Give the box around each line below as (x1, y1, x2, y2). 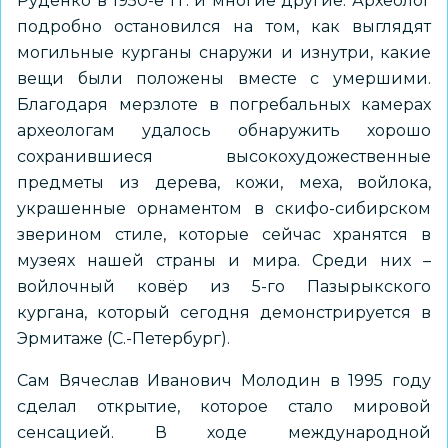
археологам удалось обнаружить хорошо (17, 121, 431, 140)
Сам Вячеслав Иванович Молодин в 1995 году (17, 371, 431, 390)
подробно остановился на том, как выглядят (17, 17, 431, 36)
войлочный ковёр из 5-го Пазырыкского (17, 277, 431, 296)
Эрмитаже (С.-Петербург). (17, 329, 230, 348)
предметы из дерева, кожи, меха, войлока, (17, 173, 431, 192)
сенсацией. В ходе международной (17, 423, 431, 442)
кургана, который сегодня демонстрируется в (17, 303, 431, 322)
